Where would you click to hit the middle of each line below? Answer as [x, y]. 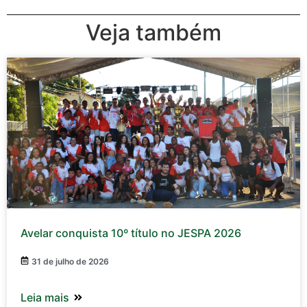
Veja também [153, 33]
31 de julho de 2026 [70, 262]
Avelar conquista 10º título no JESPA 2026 [131, 233]
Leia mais [45, 298]
